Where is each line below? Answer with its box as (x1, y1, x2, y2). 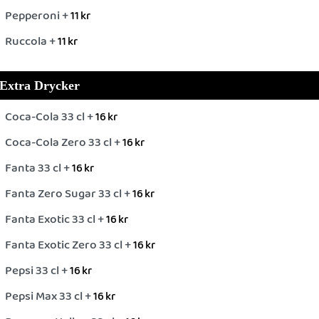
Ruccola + (5, 31, 58, 51)
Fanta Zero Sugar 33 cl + (5, 184, 132, 204)
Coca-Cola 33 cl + (5, 107, 95, 127)
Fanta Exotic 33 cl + (5, 209, 106, 229)
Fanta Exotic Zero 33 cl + (5, 235, 133, 255)
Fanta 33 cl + (5, 158, 72, 178)
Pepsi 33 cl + (5, 261, 70, 281)
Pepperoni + (5, 6, 70, 26)
